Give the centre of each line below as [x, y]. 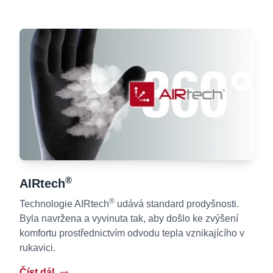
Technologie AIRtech [64, 204]
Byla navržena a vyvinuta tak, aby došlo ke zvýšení [129, 219]
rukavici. [37, 248]
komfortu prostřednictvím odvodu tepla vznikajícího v [132, 233]
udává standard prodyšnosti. [177, 204]
